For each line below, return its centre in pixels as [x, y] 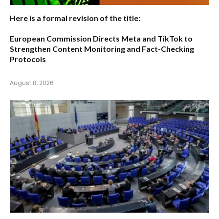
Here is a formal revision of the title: [75, 18]
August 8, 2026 [32, 83]
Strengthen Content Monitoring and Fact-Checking [102, 49]
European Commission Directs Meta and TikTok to [101, 39]
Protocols [28, 59]
